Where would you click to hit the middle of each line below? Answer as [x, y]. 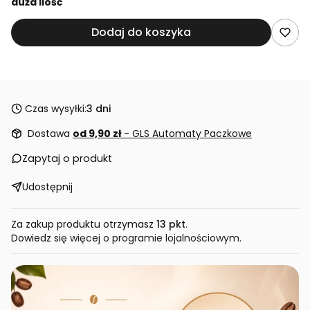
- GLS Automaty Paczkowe [188, 133]
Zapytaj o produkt [67, 158]
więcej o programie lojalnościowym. [156, 238]
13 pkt [171, 224]
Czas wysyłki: [56, 108]
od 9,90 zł [98, 133]
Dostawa [50, 133]
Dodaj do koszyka [141, 32]
